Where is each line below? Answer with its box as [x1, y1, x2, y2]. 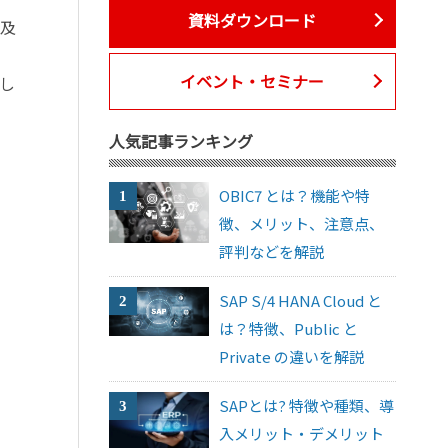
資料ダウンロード [188, 8, 317, 33]
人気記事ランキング [108, 128, 253, 153]
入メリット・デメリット [219, 422, 385, 444]
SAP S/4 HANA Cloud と [219, 289, 383, 311]
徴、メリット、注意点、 [219, 212, 385, 234]
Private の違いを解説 [219, 345, 365, 367]
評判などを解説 [219, 240, 325, 262]
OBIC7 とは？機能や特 [219, 184, 371, 206]
